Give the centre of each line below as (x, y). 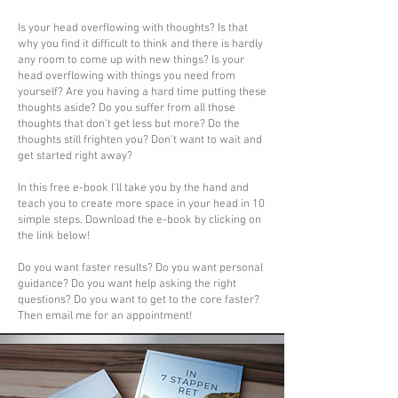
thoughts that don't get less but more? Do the (129, 124)
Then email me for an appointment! (105, 316)
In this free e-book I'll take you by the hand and (133, 188)
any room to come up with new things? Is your (131, 60)
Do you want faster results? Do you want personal (140, 268)
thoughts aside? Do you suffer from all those (127, 108)
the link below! (54, 236)
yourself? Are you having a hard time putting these (142, 92)
